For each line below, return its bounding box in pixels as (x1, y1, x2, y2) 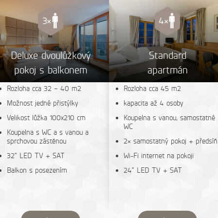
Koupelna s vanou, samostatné (124, 113, 215, 122)
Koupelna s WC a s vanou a (7, 128, 89, 137)
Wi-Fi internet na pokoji (124, 151, 194, 160)
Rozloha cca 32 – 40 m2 (7, 84, 81, 93)
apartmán (147, 64, 188, 76)
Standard (148, 49, 186, 61)
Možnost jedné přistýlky (7, 99, 78, 108)
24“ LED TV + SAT (124, 166, 182, 175)
